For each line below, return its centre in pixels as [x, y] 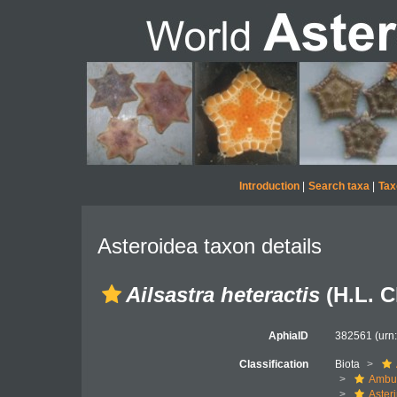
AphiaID [289, 336]
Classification [274, 364]
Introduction [269, 186]
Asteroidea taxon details [210, 246]
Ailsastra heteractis [223, 295]
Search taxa [339, 186]
